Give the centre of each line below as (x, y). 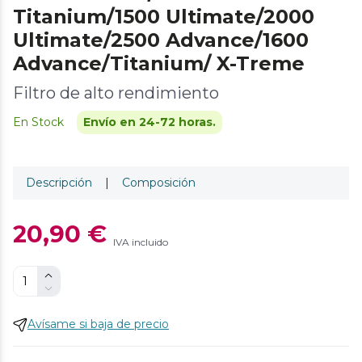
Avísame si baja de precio (98, 324)
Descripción (59, 183)
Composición (159, 183)
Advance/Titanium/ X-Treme (159, 63)
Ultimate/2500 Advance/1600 (161, 40)
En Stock (38, 122)
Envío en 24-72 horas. (149, 122)
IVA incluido (141, 242)
